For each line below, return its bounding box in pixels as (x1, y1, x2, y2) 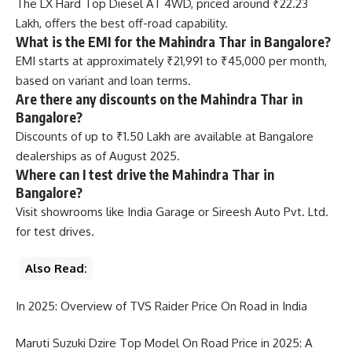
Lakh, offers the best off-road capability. (16, 15, 228, 31)
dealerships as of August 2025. (16, 148, 180, 163)
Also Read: (25, 261, 87, 277)
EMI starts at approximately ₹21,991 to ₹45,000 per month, (16, 53, 327, 68)
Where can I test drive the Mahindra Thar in (16, 165, 274, 183)
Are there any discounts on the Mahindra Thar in (16, 90, 302, 108)
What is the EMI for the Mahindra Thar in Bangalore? (16, 32, 331, 50)
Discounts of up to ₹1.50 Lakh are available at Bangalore (16, 128, 313, 144)
